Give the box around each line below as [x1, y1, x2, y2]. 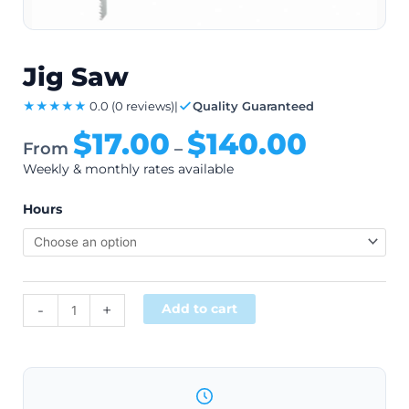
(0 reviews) [111, 98, 174, 113]
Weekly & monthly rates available [23, 161, 234, 176]
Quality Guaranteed [193, 98, 314, 113]
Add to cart [161, 301, 237, 317]
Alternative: [255, 297, 329, 312]
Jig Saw [23, 60, 129, 92]
